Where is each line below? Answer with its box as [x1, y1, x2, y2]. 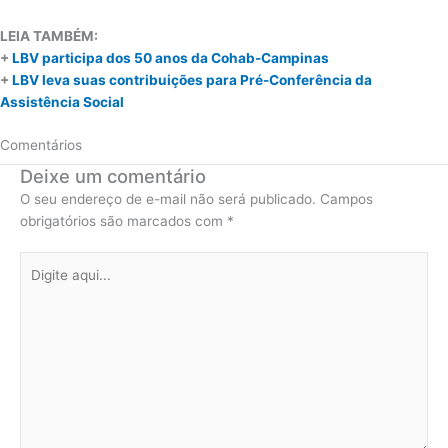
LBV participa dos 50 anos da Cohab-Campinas [12, 50, 329, 67]
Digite [19, 254, 56, 271]
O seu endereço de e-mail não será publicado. [20, 190, 316, 207]
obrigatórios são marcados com [20, 212, 227, 229]
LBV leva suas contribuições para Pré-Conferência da [12, 72, 372, 89]
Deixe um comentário [20, 164, 206, 187]
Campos [320, 190, 373, 207]
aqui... [19, 276, 58, 293]
